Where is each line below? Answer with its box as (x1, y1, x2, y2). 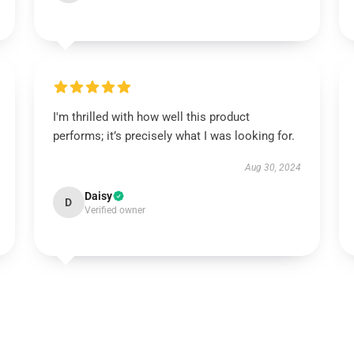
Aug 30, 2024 (245, 162, 302, 173)
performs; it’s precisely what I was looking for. (52, 129, 295, 143)
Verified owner (84, 205, 145, 216)
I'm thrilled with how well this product (52, 110, 250, 124)
